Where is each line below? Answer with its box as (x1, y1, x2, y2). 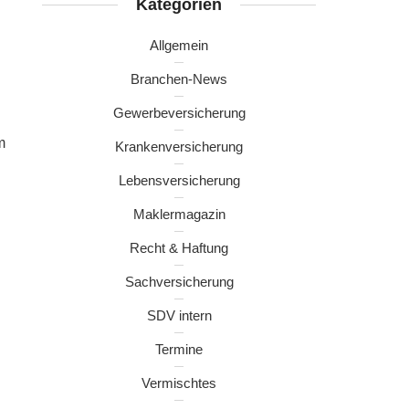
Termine (155, 341, 203, 357)
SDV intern (146, 308, 212, 323)
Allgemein (150, 37, 208, 53)
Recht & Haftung (130, 240, 228, 256)
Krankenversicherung (115, 139, 243, 154)
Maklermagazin (132, 206, 225, 222)
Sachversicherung (124, 274, 234, 289)
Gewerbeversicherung (112, 105, 246, 121)
